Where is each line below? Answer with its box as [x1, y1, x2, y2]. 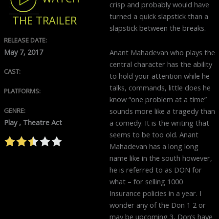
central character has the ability [109, 59, 212, 69]
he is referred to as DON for [109, 164, 202, 175]
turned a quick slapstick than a [109, 11, 208, 21]
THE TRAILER [12, 13, 77, 28]
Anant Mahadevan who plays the [109, 47, 215, 57]
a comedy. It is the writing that [109, 117, 209, 128]
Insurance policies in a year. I [109, 188, 201, 198]
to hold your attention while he [109, 70, 210, 81]
